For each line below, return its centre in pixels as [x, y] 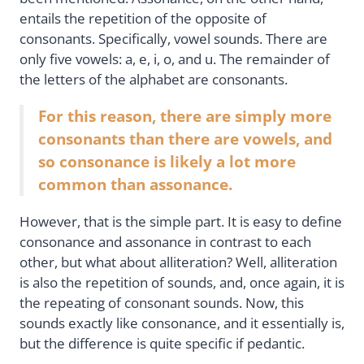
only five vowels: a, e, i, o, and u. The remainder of [175, 58]
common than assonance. [135, 184]
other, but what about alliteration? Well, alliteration [178, 262]
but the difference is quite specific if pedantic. [162, 344]
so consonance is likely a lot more [167, 161]
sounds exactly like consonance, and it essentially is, [182, 323]
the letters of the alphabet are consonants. [155, 79]
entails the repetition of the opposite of [143, 18]
